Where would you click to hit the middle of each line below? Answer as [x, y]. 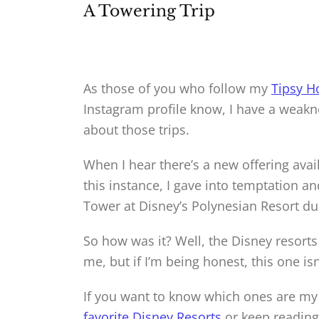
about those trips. [138, 130]
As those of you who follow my [177, 89]
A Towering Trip [149, 11]
